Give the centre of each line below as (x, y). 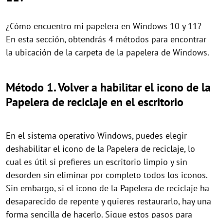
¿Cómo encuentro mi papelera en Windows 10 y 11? (104, 26)
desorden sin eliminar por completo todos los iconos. (107, 175)
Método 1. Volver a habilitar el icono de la (108, 87)
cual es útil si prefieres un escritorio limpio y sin (97, 162)
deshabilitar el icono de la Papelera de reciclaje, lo (100, 149)
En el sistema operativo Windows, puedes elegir (96, 136)
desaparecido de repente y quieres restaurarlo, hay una (109, 201)
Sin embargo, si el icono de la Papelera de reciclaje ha (108, 188)
